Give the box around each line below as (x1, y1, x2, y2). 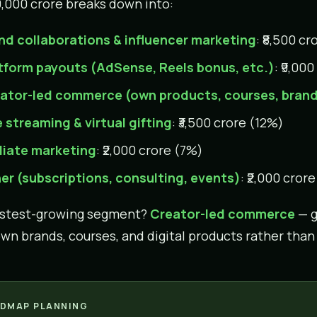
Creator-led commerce (149, 204, 295, 222)
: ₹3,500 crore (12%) (171, 113, 284, 131)
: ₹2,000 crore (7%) (96, 141, 203, 158)
